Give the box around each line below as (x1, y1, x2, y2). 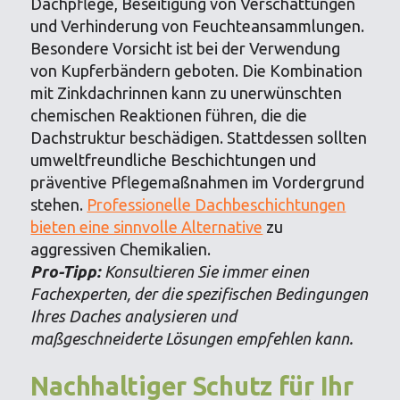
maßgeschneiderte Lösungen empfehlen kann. (30, 329, 354, 347)
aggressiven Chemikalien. (30, 239, 212, 258)
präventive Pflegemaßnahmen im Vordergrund (30, 172, 365, 191)
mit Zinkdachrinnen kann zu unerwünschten (30, 83, 343, 102)
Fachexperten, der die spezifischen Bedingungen (30, 284, 369, 303)
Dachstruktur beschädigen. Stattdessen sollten (30, 128, 368, 146)
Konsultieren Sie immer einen (104, 262, 310, 280)
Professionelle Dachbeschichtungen (87, 195, 346, 213)
